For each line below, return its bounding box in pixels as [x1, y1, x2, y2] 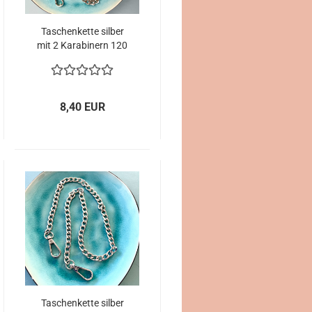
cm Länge [61, 54, 104, 65]
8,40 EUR [59, 100, 105, 114]
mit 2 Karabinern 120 [37, 40, 127, 51]
